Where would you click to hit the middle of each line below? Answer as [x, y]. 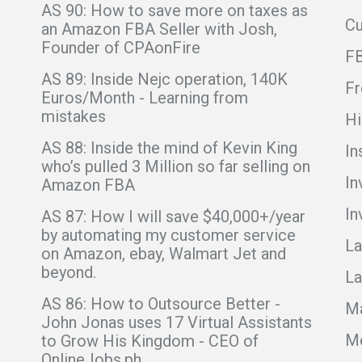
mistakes [74, 116]
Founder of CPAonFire [121, 47]
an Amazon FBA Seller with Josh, [160, 29]
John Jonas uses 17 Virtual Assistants [177, 322]
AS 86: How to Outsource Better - [161, 303]
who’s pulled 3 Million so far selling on [176, 166]
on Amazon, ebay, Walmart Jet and [164, 253]
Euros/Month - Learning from [145, 97]
